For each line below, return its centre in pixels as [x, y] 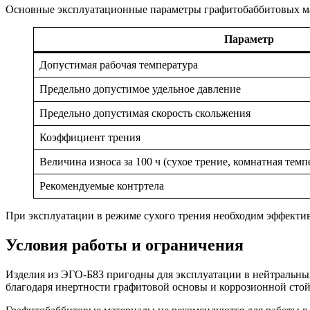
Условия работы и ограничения [125, 245]
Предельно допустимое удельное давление [140, 89]
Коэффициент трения [90, 138]
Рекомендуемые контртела [102, 186]
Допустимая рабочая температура [119, 65]
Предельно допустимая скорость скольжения [145, 113]
